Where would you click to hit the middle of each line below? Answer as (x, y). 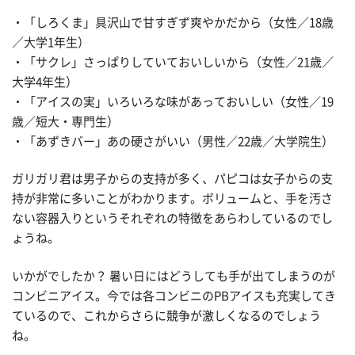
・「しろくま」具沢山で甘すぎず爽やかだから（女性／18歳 (173, 22)
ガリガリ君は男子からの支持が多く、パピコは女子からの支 (172, 179)
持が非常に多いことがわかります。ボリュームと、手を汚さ (172, 199)
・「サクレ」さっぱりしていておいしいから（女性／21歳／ (173, 62)
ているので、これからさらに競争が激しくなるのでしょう (166, 315)
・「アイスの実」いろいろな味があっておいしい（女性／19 (173, 101)
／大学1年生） (51, 42)
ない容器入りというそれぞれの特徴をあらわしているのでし (172, 219)
